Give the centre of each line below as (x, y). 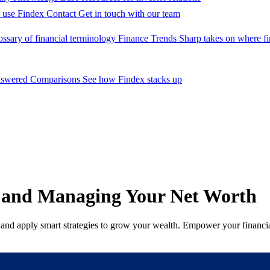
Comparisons (55, 80)
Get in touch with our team (129, 14)
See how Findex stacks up (132, 80)
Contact (61, 14)
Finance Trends (147, 39)
